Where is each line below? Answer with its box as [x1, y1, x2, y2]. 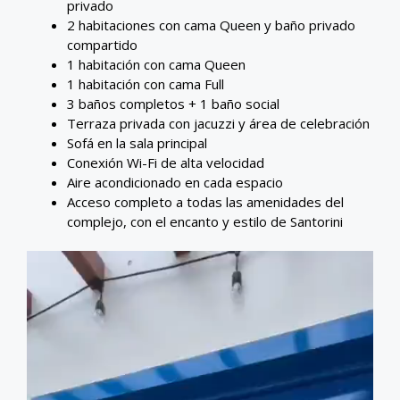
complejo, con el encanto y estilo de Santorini [67, 212, 343, 230]
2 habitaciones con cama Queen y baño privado [67, 15, 355, 34]
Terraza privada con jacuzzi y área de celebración [67, 113, 370, 132]
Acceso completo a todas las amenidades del [67, 192, 344, 211]
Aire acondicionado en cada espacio [67, 172, 283, 191]
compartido [67, 35, 137, 54]
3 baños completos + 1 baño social [67, 94, 279, 112]
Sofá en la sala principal [67, 133, 207, 152]
